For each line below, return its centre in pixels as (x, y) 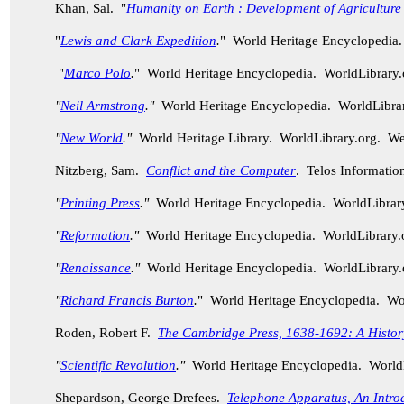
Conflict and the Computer (221, 170)
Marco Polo (97, 73)
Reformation (95, 235)
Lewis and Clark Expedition (138, 41)
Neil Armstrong (103, 106)
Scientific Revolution (118, 365)
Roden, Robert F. (106, 333)
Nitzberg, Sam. (101, 170)
